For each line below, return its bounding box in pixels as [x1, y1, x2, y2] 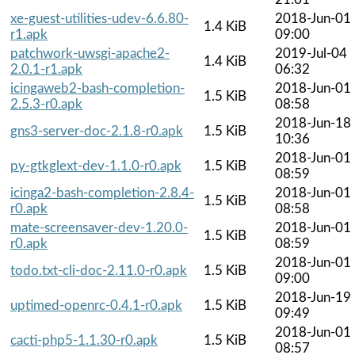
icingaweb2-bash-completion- [10, 81, 185, 95]
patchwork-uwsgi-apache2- [10, 46, 170, 60]
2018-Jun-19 [275, 290, 351, 304]
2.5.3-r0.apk [10, 97, 82, 111]
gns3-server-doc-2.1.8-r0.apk [10, 124, 183, 138]
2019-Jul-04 [275, 46, 347, 60]
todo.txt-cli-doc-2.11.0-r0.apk [10, 263, 187, 277]
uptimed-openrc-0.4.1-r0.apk [10, 298, 182, 312]
